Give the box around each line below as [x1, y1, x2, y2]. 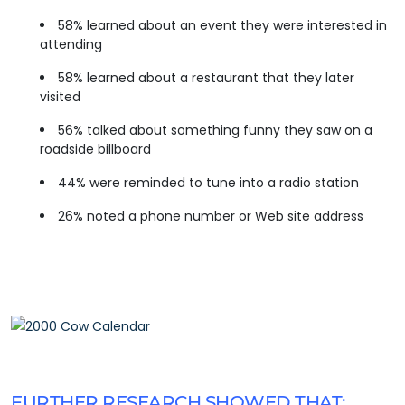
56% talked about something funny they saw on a [58, 121, 372, 139]
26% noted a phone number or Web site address [58, 207, 363, 225]
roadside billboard [40, 140, 151, 158]
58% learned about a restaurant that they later [58, 69, 354, 87]
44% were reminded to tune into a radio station [58, 174, 359, 192]
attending [40, 35, 102, 53]
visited [40, 88, 80, 106]
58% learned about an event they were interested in [58, 16, 387, 34]
